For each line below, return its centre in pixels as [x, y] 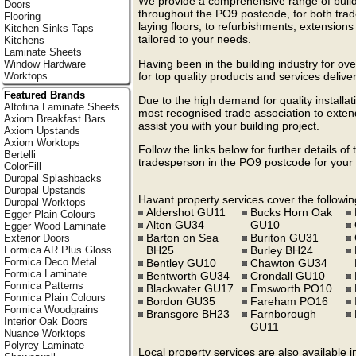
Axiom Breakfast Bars [54, 119]
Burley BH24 [282, 250]
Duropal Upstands [44, 191]
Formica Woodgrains [51, 310]
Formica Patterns [43, 286]
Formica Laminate [45, 274]
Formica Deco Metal [50, 262]
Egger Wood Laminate [54, 226]
